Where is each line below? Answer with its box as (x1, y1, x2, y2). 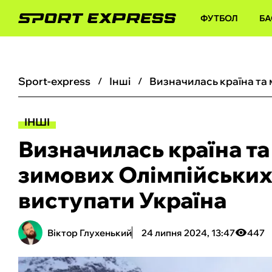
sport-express (25, 75, 90, 87)
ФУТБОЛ (200, 13, 238, 24)
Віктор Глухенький (47, 226, 132, 239)
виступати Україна (18, 186, 226, 214)
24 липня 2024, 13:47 (141, 226, 235, 239)
